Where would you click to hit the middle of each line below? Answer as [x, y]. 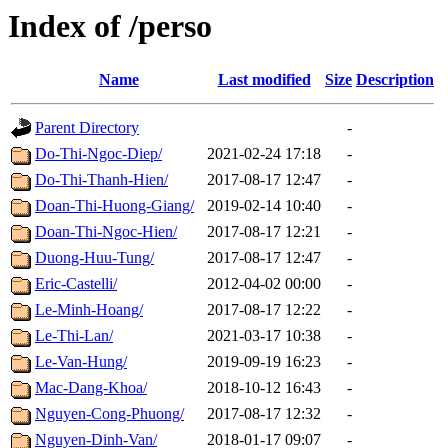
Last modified [264, 80]
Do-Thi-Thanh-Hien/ [101, 180]
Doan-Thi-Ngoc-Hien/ [106, 232]
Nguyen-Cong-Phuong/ [109, 414]
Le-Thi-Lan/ [74, 336]
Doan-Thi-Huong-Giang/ [114, 206]
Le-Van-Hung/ [81, 362]
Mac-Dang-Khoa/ [91, 388]
